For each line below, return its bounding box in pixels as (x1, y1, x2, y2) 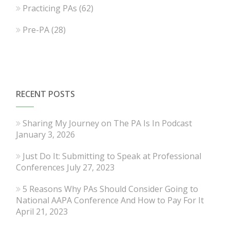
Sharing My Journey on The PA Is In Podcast (23, 118, 193, 129)
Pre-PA (23, 24, 50, 36)
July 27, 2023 (67, 162, 115, 174)
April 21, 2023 (16, 206, 68, 218)
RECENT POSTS (16, 88, 75, 100)
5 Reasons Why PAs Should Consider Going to (23, 183, 199, 195)
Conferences (16, 162, 65, 174)
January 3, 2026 (16, 129, 75, 141)
